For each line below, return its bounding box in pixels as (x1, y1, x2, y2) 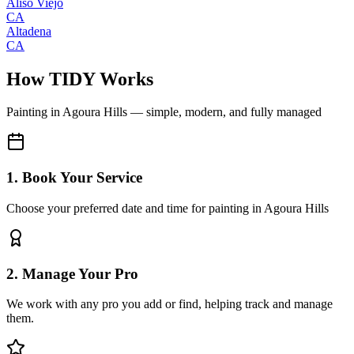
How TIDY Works (6, 68, 153, 89)
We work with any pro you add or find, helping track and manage (6, 297, 333, 311)
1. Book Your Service (6, 169, 142, 186)
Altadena (6, 24, 51, 38)
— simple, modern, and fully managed (127, 105, 322, 119)
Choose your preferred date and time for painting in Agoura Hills (6, 201, 329, 215)
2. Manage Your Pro (6, 265, 138, 282)
